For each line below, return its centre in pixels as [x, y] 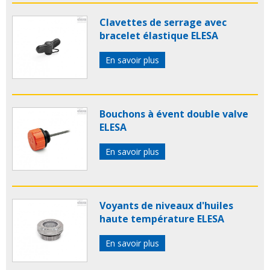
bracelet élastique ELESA [159, 36]
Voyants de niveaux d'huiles [166, 206]
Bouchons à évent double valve [174, 114]
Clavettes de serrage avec [163, 23]
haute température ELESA [162, 219]
